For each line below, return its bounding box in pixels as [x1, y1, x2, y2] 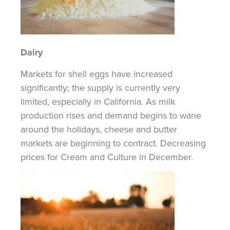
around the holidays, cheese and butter [21, 123, 177, 136]
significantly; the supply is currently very [21, 81, 180, 94]
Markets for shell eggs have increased [21, 67, 172, 81]
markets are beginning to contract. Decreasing [21, 137, 206, 150]
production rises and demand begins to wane [21, 109, 201, 122]
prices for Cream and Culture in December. [21, 150, 193, 164]
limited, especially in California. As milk [21, 95, 175, 108]
